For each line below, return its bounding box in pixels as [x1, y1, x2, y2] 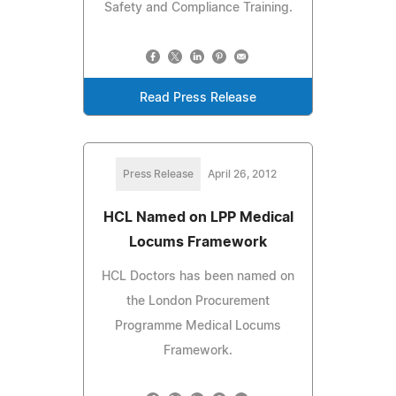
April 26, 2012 [208, 168, 277, 179]
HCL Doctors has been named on [102, 270, 294, 283]
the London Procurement [126, 294, 270, 308]
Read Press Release [140, 91, 256, 104]
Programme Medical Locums [115, 319, 281, 332]
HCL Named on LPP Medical [103, 209, 293, 225]
